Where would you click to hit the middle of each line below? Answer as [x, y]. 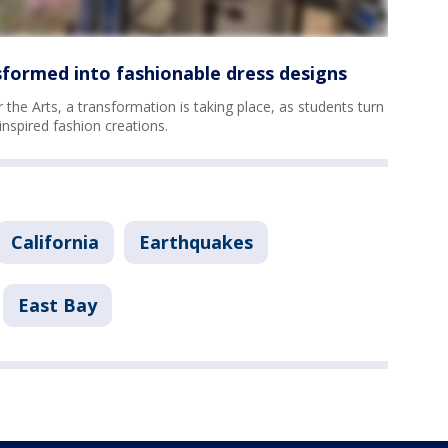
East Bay [57, 305]
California [55, 242]
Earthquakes [196, 242]
